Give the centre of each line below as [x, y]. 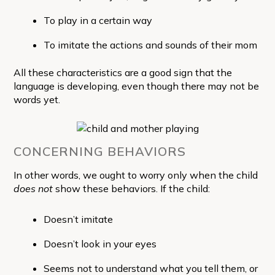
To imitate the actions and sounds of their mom [150, 45]
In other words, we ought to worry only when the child [135, 175]
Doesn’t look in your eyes [100, 243]
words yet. [37, 99]
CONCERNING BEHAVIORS [99, 151]
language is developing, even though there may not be [136, 86]
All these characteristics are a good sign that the [122, 72]
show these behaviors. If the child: [131, 188]
